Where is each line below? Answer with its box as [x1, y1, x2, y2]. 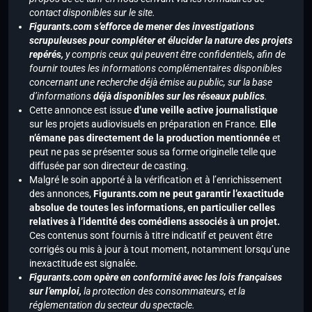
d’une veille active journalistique [132, 104, 278, 116]
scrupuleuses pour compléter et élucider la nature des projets [29, 35, 292, 47]
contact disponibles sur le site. [29, 7, 155, 19]
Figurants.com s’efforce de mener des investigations [29, 21, 254, 33]
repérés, [29, 49, 63, 61]
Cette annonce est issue [29, 104, 132, 116]
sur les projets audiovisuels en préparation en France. [29, 118, 260, 130]
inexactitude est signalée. [29, 258, 138, 270]
